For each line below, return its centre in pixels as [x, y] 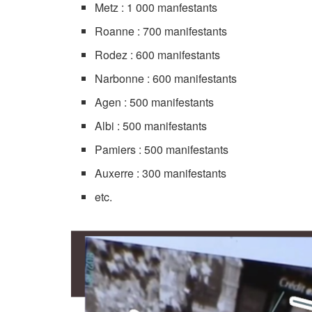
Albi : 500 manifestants [151, 126]
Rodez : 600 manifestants [158, 55]
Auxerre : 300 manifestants [161, 173]
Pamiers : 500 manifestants [162, 149]
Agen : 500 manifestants [155, 102]
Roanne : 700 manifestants [161, 31]
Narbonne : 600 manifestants [166, 78]
